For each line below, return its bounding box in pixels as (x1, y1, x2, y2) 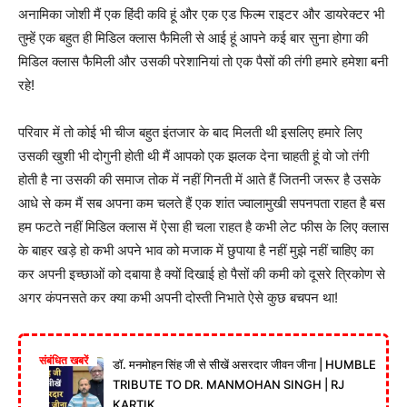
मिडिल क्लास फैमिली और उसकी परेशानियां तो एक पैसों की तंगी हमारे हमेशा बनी (18, 52, 388, 70)
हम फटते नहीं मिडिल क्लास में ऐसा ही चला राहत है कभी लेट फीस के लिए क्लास (18, 217, 389, 235)
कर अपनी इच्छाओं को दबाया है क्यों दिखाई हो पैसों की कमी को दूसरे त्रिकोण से (18, 264, 385, 283)
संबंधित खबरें (39, 353, 88, 367)
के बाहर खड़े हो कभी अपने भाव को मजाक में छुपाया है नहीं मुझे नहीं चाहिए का (18, 241, 373, 259)
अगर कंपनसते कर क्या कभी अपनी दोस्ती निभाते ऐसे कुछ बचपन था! (18, 288, 338, 306)
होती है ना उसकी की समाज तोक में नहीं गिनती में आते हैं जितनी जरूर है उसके (18, 170, 381, 188)
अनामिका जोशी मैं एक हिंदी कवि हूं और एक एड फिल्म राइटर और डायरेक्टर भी (18, 5, 384, 23)
